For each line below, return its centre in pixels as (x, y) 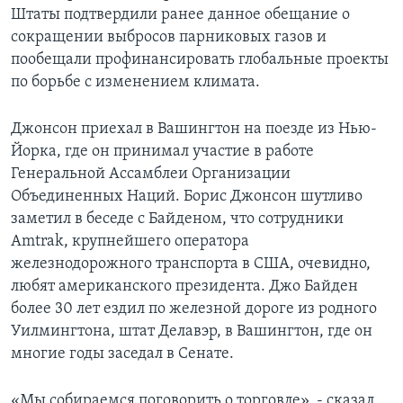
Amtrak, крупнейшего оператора (130, 242)
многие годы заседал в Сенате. (122, 354)
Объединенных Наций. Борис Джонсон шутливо (187, 197)
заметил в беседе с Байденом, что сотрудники (177, 219)
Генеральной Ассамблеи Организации (151, 175)
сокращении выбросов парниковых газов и (169, 38)
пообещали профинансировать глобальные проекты (200, 60)
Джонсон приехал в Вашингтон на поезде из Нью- (194, 130)
